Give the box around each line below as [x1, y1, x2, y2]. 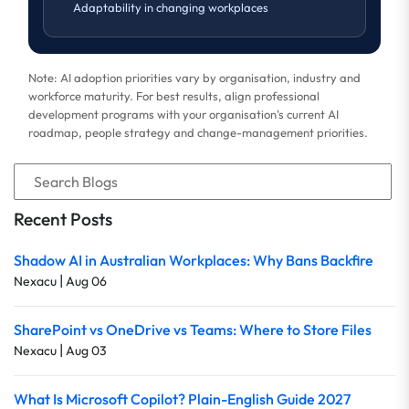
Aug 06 [66, 272, 107, 289]
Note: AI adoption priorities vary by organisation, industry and [28, 69, 361, 85]
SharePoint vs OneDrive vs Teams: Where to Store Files [14, 320, 372, 339]
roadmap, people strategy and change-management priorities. [28, 124, 368, 140]
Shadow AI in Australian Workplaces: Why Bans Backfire [14, 250, 373, 269]
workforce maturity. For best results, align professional [28, 88, 320, 103]
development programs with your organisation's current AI [28, 106, 339, 121]
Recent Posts [14, 207, 112, 230]
